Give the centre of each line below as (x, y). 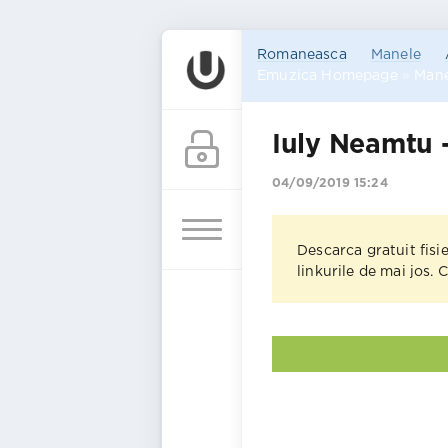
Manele (395, 55)
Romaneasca (302, 55)
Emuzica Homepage (327, 76)
